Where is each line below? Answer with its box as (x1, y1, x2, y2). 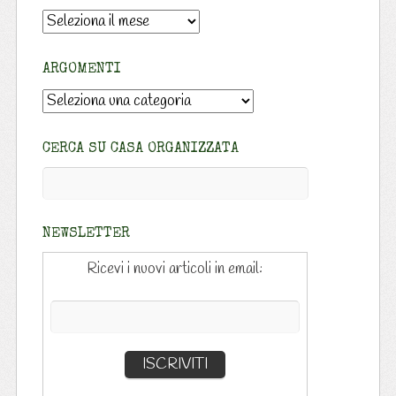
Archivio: (41, 10, 96, 31)
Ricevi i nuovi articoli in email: (87, 258, 263, 279)
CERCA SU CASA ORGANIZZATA (42, 141, 239, 156)
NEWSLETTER (42, 226, 130, 241)
